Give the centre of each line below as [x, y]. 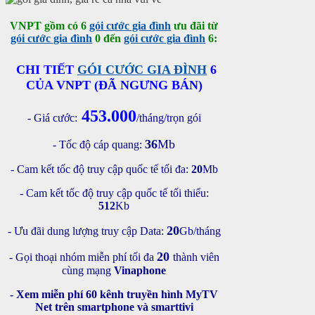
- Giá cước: [52, 118]
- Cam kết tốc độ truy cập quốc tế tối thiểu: [114, 193]
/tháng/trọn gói [168, 118]
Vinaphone [140, 271]
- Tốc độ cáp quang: [99, 145]
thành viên [196, 257]
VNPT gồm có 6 [50, 26]
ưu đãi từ [195, 26]
